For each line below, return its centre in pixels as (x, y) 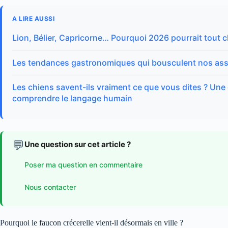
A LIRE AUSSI (33, 19)
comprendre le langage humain (72, 98)
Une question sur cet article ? (78, 145)
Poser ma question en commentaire (83, 164)
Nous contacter (50, 187)
